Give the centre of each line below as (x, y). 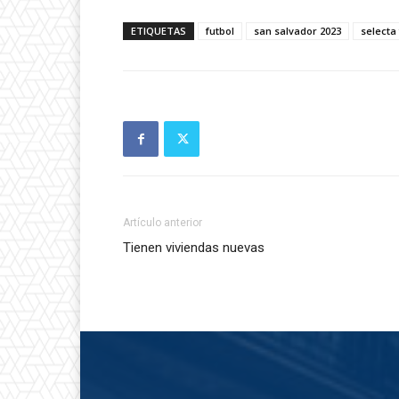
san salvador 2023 (297, 31)
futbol (220, 31)
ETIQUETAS (159, 31)
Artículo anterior (163, 223)
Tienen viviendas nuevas (194, 248)
